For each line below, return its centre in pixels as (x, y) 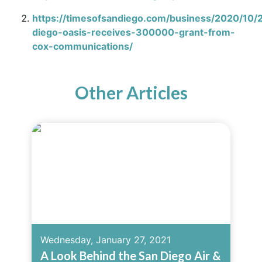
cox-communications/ (82, 46)
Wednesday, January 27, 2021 (106, 240)
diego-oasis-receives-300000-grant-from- (134, 32)
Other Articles (131, 92)
